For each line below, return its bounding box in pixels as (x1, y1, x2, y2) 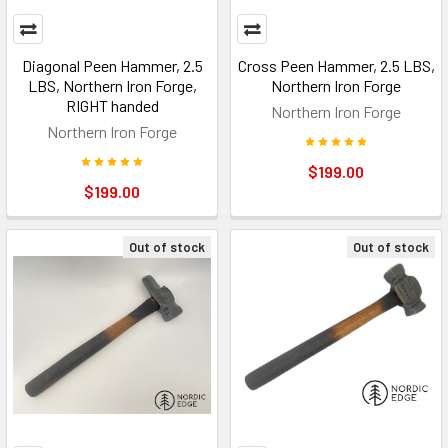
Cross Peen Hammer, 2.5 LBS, (237, 55, 435, 75)
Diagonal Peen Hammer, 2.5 (21, 55, 203, 75)
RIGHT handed (65, 95, 159, 115)
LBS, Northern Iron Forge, (27, 75, 197, 95)
